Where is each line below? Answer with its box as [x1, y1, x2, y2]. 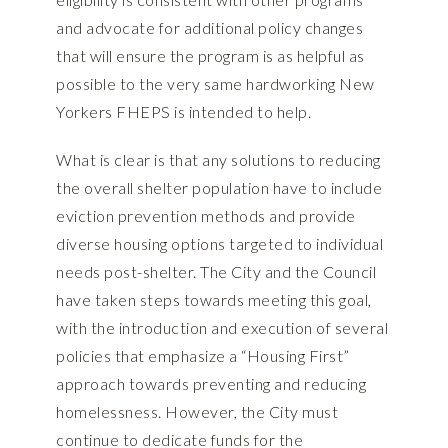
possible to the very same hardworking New [56, 74, 375, 94]
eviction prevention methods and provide [56, 206, 356, 226]
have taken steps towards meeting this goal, [56, 290, 372, 310]
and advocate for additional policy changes [56, 18, 363, 38]
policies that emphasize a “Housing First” [56, 346, 350, 366]
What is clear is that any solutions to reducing [56, 150, 381, 170]
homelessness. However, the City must [56, 402, 338, 422]
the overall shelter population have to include [56, 178, 382, 198]
